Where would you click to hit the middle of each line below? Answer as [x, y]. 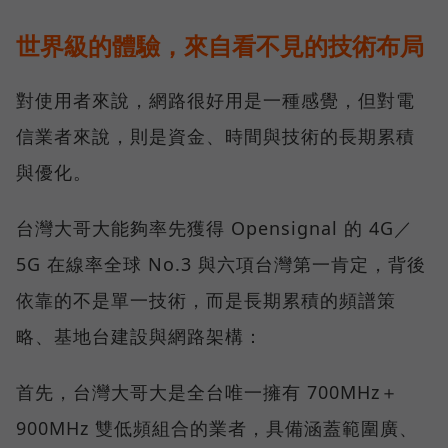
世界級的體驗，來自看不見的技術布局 [220, 46]
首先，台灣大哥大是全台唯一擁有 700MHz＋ [207, 392]
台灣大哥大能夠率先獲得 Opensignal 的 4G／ [214, 228]
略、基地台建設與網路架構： [139, 336]
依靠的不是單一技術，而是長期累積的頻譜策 [206, 300]
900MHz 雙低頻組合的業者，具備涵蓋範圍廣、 [217, 428]
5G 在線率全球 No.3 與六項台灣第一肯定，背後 [221, 264]
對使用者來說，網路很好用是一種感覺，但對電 [215, 100]
